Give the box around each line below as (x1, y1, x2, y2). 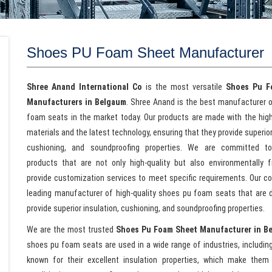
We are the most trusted (27, 225, 116, 234)
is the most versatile (141, 82, 226, 92)
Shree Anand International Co (27, 82, 142, 92)
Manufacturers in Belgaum (27, 97, 126, 107)
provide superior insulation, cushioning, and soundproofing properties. (27, 203, 265, 213)
